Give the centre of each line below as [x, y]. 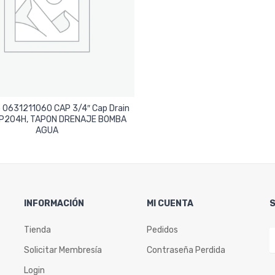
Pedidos [162, 230]
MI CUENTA [170, 204]
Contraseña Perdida [186, 250]
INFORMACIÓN [54, 204]
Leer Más [47, 126]
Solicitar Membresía [63, 250]
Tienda [37, 230]
